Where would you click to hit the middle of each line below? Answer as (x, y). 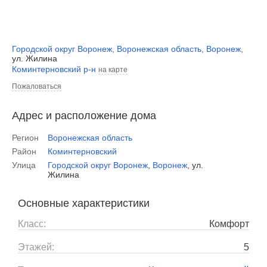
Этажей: (36, 247)
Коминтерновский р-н (54, 69)
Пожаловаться (37, 86)
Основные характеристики (84, 203)
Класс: (32, 224)
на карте (113, 70)
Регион (25, 138)
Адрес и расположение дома (84, 116)
